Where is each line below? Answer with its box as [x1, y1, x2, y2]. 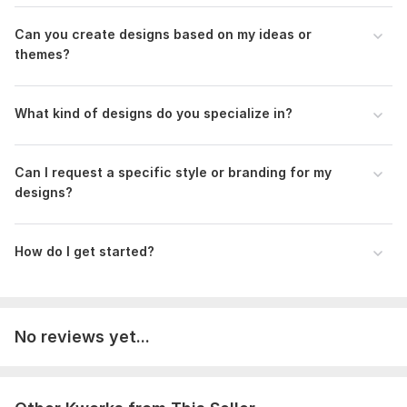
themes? [15, 46, 70, 63]
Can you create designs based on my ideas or [15, 26, 312, 43]
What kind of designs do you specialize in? [15, 105, 293, 122]
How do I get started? [15, 243, 154, 260]
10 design [153, 34, 209, 50]
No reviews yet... [15, 327, 150, 347]
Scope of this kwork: [15, 34, 149, 50]
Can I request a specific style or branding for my [15, 164, 332, 181]
